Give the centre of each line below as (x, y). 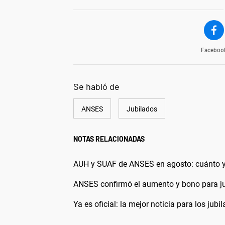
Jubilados (142, 109)
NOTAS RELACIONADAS (109, 139)
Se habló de (96, 87)
